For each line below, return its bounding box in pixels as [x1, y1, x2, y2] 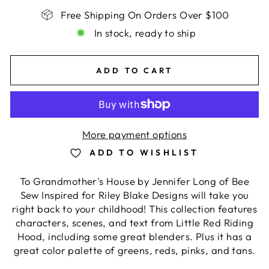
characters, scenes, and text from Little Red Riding [15, 216, 254, 229]
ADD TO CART [96, 65, 173, 75]
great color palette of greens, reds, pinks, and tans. [13, 243, 256, 256]
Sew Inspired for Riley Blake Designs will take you [20, 188, 249, 201]
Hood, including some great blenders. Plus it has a [17, 229, 252, 243]
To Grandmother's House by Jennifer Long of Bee [19, 174, 250, 187]
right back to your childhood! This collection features [11, 202, 258, 215]
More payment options [82, 128, 187, 141]
